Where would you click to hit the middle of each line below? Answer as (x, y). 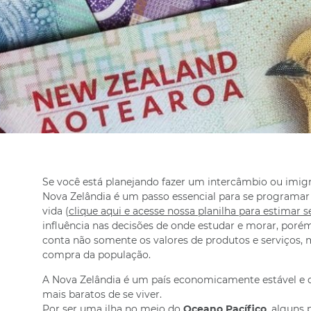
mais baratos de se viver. (102, 294)
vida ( (55, 211)
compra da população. (96, 255)
